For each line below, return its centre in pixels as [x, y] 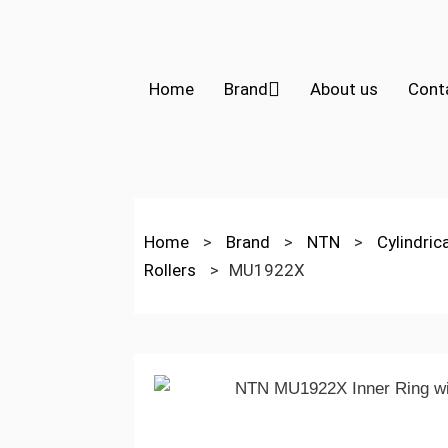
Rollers [172, 270]
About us [344, 89]
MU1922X [267, 270]
